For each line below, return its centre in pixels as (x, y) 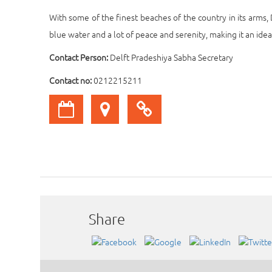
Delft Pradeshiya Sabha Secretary (170, 57)
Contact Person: (78, 57)
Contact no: (70, 80)
